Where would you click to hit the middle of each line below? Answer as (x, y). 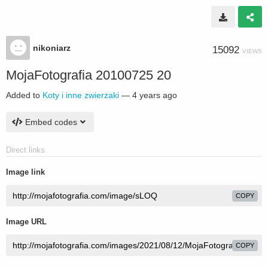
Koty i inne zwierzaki (81, 95)
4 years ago (155, 95)
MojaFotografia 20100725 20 (89, 75)
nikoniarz (52, 48)
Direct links (25, 150)
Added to (24, 95)
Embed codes (51, 122)
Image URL (26, 222)
